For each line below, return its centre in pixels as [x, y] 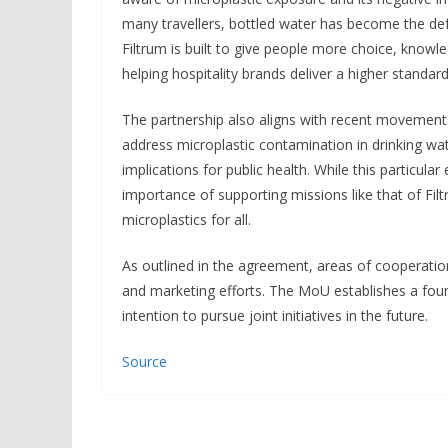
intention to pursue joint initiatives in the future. [275, 315]
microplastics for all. [186, 219]
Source [144, 361]
